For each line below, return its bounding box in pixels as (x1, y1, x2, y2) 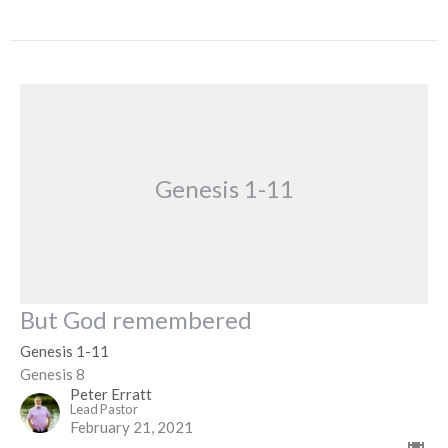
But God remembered (20, 305, 252, 335)
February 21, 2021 (70, 418, 193, 437)
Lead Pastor (70, 401, 138, 418)
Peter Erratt (70, 385, 152, 404)
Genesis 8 (20, 365, 85, 384)
